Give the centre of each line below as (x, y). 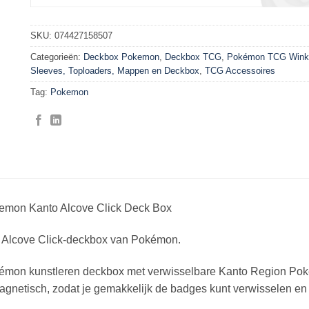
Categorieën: (57, 57)
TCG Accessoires (240, 70)
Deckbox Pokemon (121, 57)
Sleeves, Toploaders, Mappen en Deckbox (115, 70)
